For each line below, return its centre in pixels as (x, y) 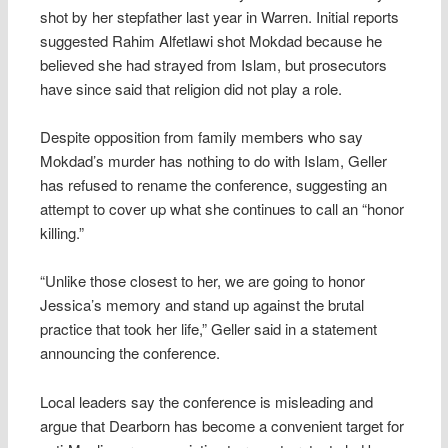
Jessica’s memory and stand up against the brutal (202, 305)
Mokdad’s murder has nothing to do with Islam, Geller (214, 161)
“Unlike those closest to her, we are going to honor (203, 281)
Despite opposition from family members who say (202, 137)
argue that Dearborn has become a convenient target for (222, 425)
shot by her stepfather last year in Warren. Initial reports (220, 16)
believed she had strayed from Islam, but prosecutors (214, 64)
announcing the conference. (130, 353)
